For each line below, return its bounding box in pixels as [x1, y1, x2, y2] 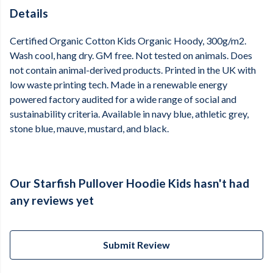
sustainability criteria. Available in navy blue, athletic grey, [10, 108, 249, 120]
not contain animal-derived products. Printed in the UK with [10, 64, 256, 76]
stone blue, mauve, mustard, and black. [10, 122, 169, 135]
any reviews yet [10, 193, 94, 208]
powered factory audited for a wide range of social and [10, 93, 236, 105]
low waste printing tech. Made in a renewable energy [10, 79, 227, 91]
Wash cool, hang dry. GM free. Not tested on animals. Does [10, 49, 252, 62]
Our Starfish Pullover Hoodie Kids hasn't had [10, 176, 249, 191]
